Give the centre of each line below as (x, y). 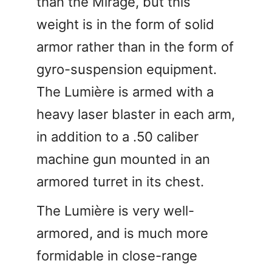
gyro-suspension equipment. (127, 69)
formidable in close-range (117, 255)
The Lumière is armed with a (125, 91)
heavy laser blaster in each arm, (136, 114)
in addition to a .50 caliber (117, 136)
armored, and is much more (122, 233)
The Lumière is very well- (115, 210)
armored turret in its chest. (120, 181)
